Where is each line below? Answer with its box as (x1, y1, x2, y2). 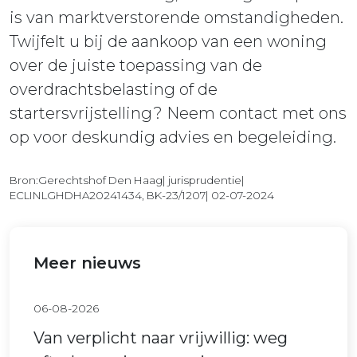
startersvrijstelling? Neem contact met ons (10, 104, 347, 124)
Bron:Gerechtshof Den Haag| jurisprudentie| (10, 174, 245, 187)
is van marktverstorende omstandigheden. (10, 8, 343, 28)
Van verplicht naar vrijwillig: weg (33, 328, 288, 348)
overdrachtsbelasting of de (10, 80, 218, 100)
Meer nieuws (33, 253, 141, 273)
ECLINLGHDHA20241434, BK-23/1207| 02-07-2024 (10, 189, 274, 202)
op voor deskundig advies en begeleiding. (10, 127, 336, 147)
